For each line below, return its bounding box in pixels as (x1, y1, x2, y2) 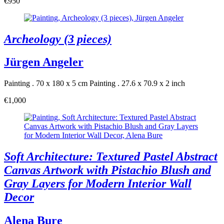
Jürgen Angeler (4, 55, 83, 69)
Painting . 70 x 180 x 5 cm (4, 79, 87, 88)
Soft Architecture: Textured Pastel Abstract (4, 150, 217, 163)
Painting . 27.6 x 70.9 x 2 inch (89, 79, 185, 88)
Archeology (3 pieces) (4, 32, 111, 45)
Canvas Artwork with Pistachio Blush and (4, 163, 211, 177)
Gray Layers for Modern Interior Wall (4, 177, 191, 190)
